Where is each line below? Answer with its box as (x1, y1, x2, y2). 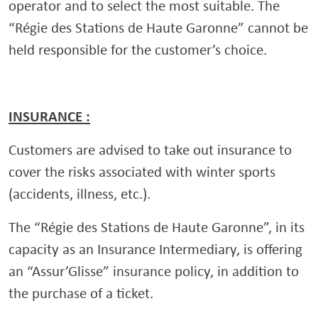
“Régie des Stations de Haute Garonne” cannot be (9, 18, 308, 37)
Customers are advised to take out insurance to (9, 140, 292, 159)
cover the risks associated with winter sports (9, 162, 275, 181)
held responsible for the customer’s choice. (9, 40, 267, 59)
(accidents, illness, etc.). (9, 184, 150, 203)
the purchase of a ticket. (9, 283, 153, 302)
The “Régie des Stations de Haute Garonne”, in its (9, 217, 305, 236)
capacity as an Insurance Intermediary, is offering (9, 239, 302, 258)
